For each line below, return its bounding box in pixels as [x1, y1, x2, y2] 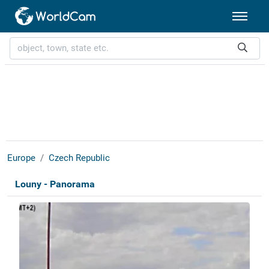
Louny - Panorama [14, 178, 95, 190]
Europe [7, 153, 35, 164]
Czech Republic [48, 153, 110, 164]
